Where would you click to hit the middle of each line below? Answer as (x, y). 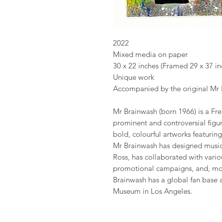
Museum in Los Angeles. (152, 191)
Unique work (133, 77)
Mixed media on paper (150, 54)
